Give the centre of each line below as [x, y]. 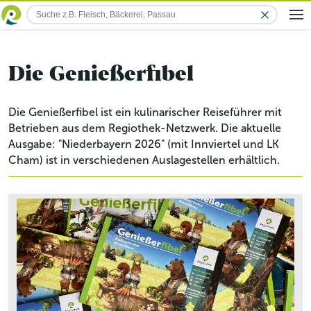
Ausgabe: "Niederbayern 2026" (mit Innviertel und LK [144, 144]
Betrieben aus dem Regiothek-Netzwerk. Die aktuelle [145, 128]
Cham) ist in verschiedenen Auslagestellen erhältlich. [144, 160]
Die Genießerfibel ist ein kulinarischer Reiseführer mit [145, 112]
